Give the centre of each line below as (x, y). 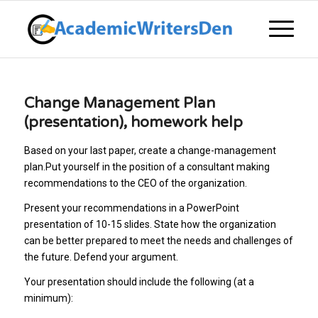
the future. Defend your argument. (101, 257)
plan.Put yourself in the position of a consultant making (147, 167)
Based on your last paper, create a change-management (150, 150)
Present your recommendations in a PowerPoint (131, 208)
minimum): (48, 298)
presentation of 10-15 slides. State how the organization (150, 224)
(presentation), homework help (133, 122)
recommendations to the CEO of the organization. (135, 183)
